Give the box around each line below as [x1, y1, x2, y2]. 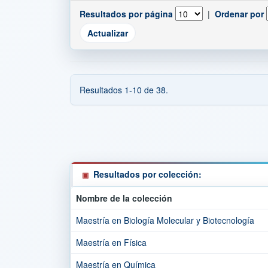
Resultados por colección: [93, 168, 202, 180]
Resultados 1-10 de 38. [80, 84, 168, 96]
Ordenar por [215, 8, 264, 20]
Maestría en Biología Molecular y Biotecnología [76, 214, 254, 226]
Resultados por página [80, 8, 173, 20]
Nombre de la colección [76, 192, 172, 204]
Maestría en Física [76, 236, 147, 248]
